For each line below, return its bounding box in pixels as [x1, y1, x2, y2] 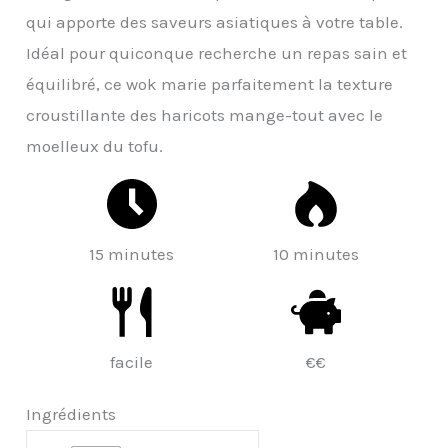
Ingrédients [26, 404, 117, 425]
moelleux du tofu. [26, 135, 164, 156]
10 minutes [273, 243, 360, 264]
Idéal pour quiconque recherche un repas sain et [26, 42, 408, 63]
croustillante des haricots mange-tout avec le [26, 104, 384, 125]
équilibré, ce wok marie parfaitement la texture [26, 73, 394, 94]
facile [110, 351, 154, 372]
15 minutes [89, 243, 175, 264]
